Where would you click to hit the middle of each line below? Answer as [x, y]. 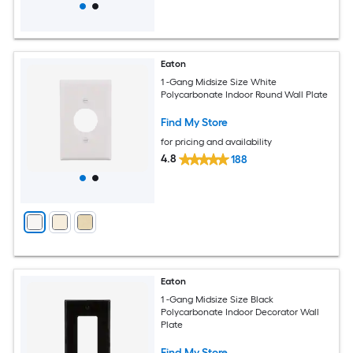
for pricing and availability [217, 141]
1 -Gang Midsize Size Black [217, 299]
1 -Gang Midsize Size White [219, 82]
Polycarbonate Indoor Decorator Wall [240, 312]
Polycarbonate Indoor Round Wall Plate [245, 94]
